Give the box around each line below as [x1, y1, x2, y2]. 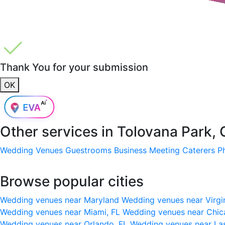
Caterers [182, 145, 215, 155]
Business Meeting [114, 145, 180, 155]
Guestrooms [65, 145, 111, 155]
